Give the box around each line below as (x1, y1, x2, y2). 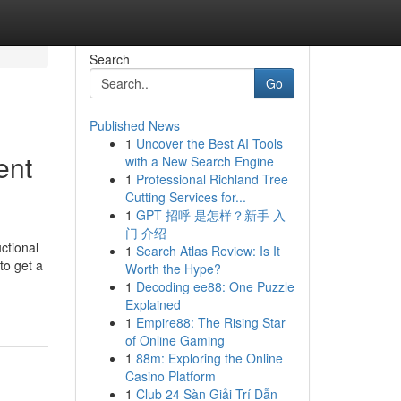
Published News (89, 116, 180, 134)
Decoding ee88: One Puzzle (135, 277, 294, 295)
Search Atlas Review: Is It (135, 242, 280, 260)
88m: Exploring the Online (135, 349, 283, 367)
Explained (124, 295, 181, 313)
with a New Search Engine (124, 152, 274, 170)
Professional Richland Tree (135, 170, 288, 188)
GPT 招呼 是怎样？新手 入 (135, 206, 286, 224)
